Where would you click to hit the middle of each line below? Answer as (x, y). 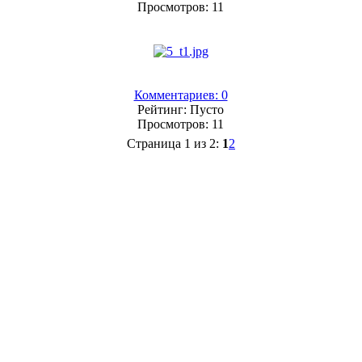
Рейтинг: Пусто (181, 109)
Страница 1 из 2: (175, 143)
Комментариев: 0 (181, 95)
